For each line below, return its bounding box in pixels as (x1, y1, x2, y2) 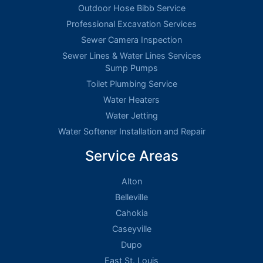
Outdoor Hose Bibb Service (77, 2, 186, 13)
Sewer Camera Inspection (81, 34, 182, 45)
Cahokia (115, 207, 148, 218)
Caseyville (112, 223, 151, 234)
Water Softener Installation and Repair (58, 126, 205, 136)
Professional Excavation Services (66, 18, 197, 29)
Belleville (115, 191, 148, 202)
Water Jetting (105, 110, 158, 120)
